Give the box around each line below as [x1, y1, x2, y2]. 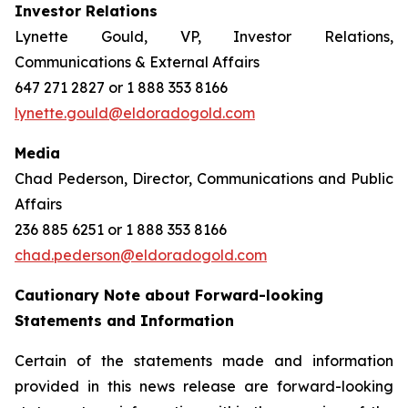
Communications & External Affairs [15, 53, 260, 71]
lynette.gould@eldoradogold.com [15, 104, 255, 122]
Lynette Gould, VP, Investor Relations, [15, 27, 393, 46]
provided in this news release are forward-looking [15, 377, 393, 395]
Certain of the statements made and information [15, 352, 393, 370]
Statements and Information [15, 311, 234, 330]
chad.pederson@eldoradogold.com [15, 246, 267, 264]
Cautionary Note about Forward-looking [15, 286, 323, 304]
